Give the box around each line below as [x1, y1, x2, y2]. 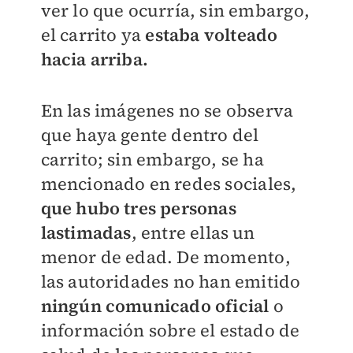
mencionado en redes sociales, [40, 172, 297, 196]
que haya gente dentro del [40, 123, 259, 147]
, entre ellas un [131, 221, 255, 245]
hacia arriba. [40, 47, 149, 72]
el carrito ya [40, 23, 146, 47]
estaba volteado [145, 23, 278, 47]
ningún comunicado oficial [40, 294, 269, 318]
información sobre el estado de [40, 318, 300, 343]
